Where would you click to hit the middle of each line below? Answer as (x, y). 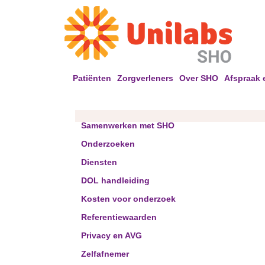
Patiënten (92, 78)
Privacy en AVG (112, 235)
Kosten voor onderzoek (128, 199)
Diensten (99, 162)
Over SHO (199, 78)
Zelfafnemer (105, 254)
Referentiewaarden (119, 217)
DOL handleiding (115, 180)
